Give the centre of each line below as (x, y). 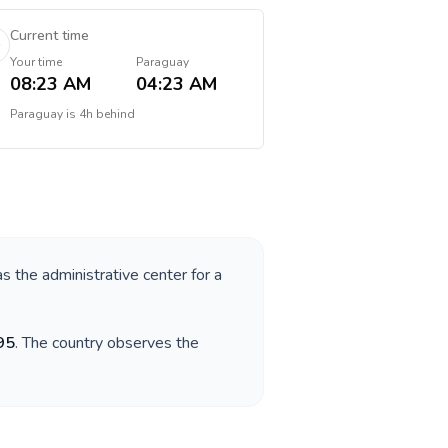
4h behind (106, 114)
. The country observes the (107, 343)
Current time (49, 35)
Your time (35, 62)
